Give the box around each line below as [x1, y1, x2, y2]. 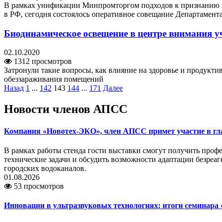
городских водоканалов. [4, 164, 86, 172]
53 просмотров [12, 181, 64, 190]
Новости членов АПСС [4, 103, 127, 116]
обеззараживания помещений [4, 75, 104, 84]
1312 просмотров [12, 57, 72, 66]
